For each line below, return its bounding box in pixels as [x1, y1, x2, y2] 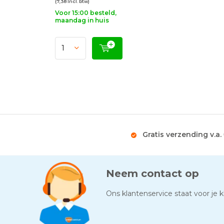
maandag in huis [55, 16, 109, 24]
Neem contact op [106, 167, 199, 179]
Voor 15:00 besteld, [55, 8, 116, 16]
